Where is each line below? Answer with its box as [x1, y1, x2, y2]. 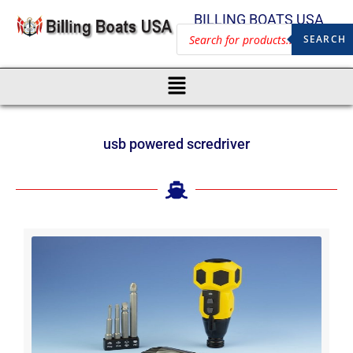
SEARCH [303, 32, 346, 46]
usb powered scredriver [103, 135, 250, 152]
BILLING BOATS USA [193, 11, 324, 28]
